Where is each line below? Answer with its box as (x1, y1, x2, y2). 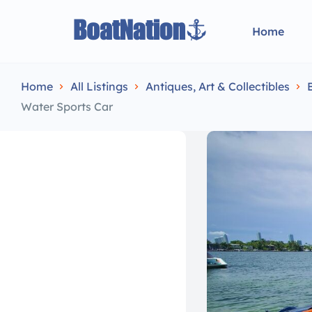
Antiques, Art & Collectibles (146, 79, 290, 93)
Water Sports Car (21, 100, 113, 114)
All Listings (70, 79, 128, 93)
